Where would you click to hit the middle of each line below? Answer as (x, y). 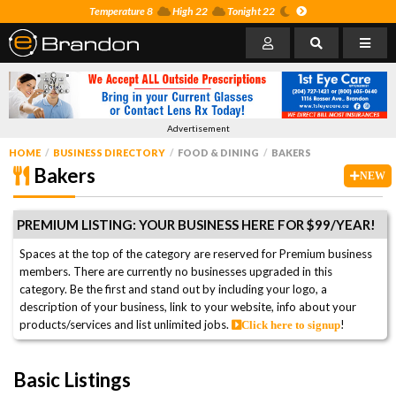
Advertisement (198, 128)
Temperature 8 (121, 11)
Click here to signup (291, 324)
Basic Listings (72, 379)
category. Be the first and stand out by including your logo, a (173, 289)
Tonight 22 (250, 11)
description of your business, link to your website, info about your (188, 306)
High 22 (189, 11)
